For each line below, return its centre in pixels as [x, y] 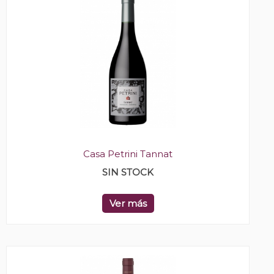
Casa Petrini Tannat [128, 154]
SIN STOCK [128, 172]
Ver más [128, 204]
